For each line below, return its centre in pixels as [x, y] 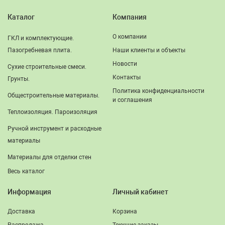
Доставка [21, 212]
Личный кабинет [140, 192]
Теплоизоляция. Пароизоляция [52, 112]
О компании [130, 36]
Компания [130, 17]
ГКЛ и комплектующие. [41, 38]
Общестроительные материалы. [53, 95]
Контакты [127, 77]
